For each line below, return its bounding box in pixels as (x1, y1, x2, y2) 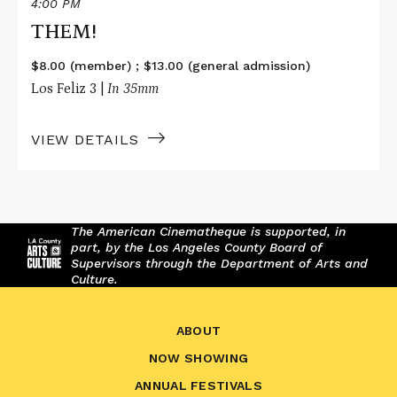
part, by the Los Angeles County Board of (71, 239, 323, 254)
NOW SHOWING (148, 350, 249, 365)
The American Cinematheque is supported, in (71, 223, 346, 238)
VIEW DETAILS (31, 130, 139, 148)
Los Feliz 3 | (31, 80, 107, 97)
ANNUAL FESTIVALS (134, 378, 263, 393)
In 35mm (107, 80, 159, 97)
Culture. (71, 271, 118, 286)
